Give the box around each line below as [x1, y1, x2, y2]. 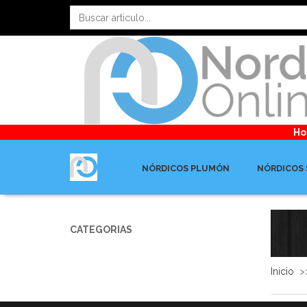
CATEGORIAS [70, 224, 132, 235]
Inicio [270, 266, 299, 277]
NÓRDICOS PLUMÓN [142, 163, 230, 173]
